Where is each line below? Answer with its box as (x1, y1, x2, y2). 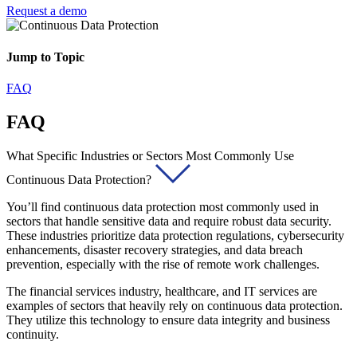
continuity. (6, 327, 59, 341)
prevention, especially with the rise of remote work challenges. (6, 257, 320, 271)
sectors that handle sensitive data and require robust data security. (6, 214, 331, 228)
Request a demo (6, 4, 87, 18)
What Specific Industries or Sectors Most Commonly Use (6, 148, 294, 163)
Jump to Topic (6, 49, 84, 64)
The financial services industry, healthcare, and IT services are (6, 284, 317, 298)
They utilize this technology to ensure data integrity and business (6, 312, 330, 327)
